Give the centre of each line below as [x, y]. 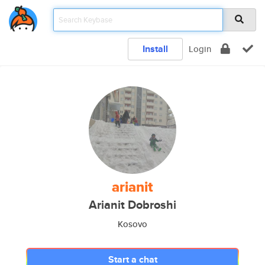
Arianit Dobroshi [132, 205]
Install [155, 49]
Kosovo [132, 224]
